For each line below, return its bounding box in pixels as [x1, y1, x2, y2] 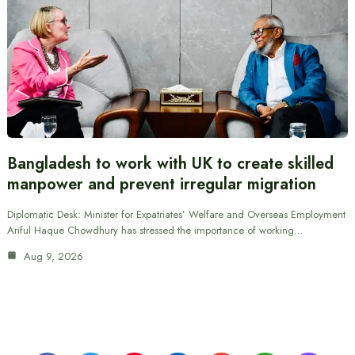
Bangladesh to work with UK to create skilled [6, 152, 334, 176]
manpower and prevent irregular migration [6, 173, 316, 197]
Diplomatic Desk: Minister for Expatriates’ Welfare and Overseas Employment [6, 207, 345, 223]
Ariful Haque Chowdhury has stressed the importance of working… [6, 223, 303, 239]
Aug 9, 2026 [20, 249, 83, 265]
